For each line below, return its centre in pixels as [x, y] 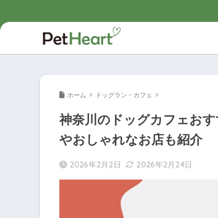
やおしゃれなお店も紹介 [131, 140]
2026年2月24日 [164, 165]
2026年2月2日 [96, 165]
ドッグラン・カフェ [124, 95]
